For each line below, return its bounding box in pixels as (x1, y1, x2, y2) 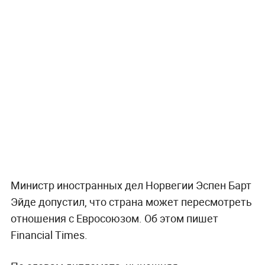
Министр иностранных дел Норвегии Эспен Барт (10, 178, 251, 193)
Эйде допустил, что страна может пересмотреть (10, 195, 252, 209)
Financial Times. (10, 228, 88, 243)
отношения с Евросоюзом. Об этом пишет (10, 211, 218, 226)
